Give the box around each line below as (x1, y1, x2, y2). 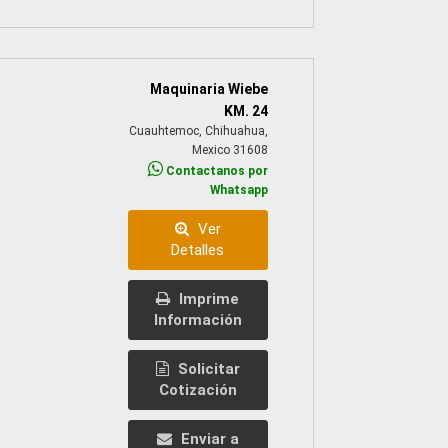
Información (153, 311, 242, 330)
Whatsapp (209, 183, 268, 198)
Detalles (171, 241, 225, 260)
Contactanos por (162, 164, 268, 179)
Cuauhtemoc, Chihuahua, (128, 124, 268, 139)
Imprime (175, 290, 240, 309)
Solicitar (173, 360, 240, 379)
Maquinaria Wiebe (149, 81, 268, 98)
